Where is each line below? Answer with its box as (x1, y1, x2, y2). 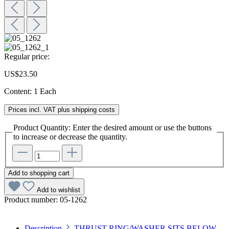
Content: (4, 87, 34, 96)
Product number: (4, 195, 60, 204)
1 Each (34, 87, 56, 96)
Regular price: (4, 52, 50, 61)
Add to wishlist (37, 186, 80, 194)
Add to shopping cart (8, 169, 70, 177)
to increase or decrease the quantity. (13, 132, 127, 142)
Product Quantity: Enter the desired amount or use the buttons (13, 123, 212, 132)
